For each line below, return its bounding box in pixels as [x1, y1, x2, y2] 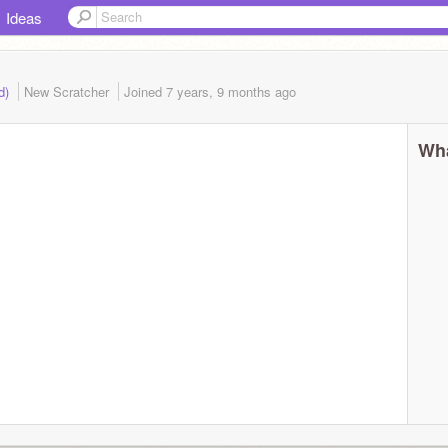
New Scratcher [24, 82, 113, 101]
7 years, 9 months [166, 82, 271, 101]
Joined [124, 82, 166, 101]
